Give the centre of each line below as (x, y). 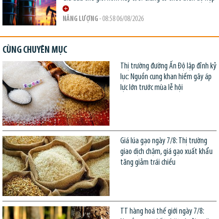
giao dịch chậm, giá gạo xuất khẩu (166, 152)
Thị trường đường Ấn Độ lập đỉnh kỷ (168, 66)
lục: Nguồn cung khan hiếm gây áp (166, 77)
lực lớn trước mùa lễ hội (151, 88)
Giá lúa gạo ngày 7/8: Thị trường (164, 141)
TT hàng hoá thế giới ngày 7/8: (162, 211)
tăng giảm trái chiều (148, 162)
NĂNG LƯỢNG (80, 20)
